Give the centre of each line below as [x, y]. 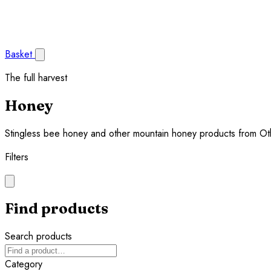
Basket [18, 54]
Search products [38, 236]
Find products [57, 208]
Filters [17, 157]
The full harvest [36, 78]
